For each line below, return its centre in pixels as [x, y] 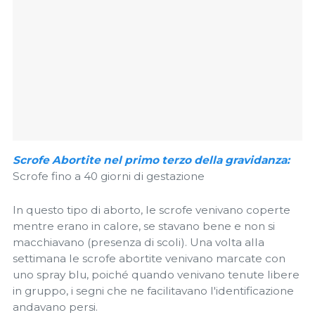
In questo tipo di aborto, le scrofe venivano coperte [152, 210]
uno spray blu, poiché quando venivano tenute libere [156, 275]
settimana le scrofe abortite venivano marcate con [149, 259]
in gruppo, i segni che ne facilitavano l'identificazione [153, 291]
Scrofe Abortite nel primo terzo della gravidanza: [151, 160]
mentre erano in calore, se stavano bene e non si [144, 226]
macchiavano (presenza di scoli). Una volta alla [139, 243]
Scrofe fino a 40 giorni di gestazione [109, 176]
